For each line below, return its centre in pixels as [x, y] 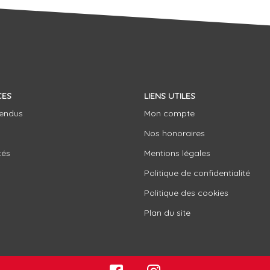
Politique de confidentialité [197, 173]
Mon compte [169, 113]
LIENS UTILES [170, 96]
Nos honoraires [174, 133]
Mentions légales [177, 153]
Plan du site [167, 213]
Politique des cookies [186, 193]
